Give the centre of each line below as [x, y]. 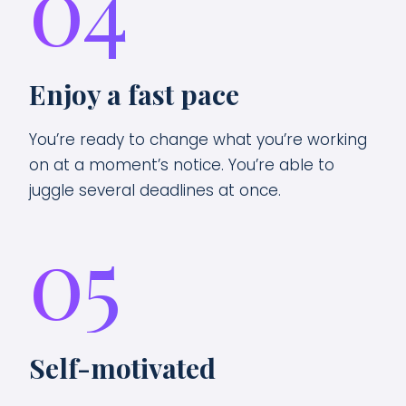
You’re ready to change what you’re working [198, 140]
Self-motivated [122, 368]
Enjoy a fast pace [134, 94]
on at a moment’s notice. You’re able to [182, 165]
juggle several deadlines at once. [155, 190]
